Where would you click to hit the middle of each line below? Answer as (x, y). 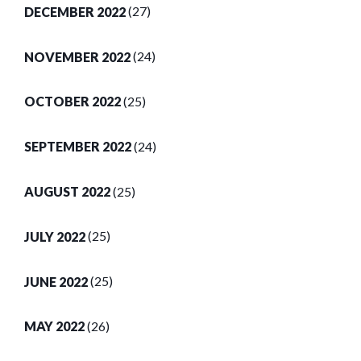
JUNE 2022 (56, 281)
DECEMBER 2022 (75, 11)
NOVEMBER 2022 (77, 56)
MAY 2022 (54, 326)
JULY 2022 (55, 236)
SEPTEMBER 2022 (78, 147)
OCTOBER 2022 (73, 102)
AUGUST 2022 (67, 191)
